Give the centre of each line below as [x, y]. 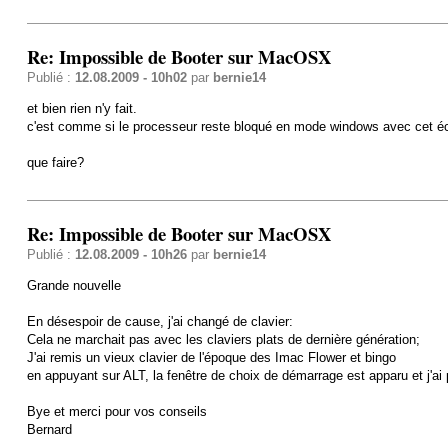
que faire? [55, 162]
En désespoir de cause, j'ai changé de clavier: [159, 321]
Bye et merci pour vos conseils [116, 411]
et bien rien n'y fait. [81, 108]
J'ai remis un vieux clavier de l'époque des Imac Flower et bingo [211, 357]
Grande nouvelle [73, 285]
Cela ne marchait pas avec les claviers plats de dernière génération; [223, 339]
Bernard [49, 429]
